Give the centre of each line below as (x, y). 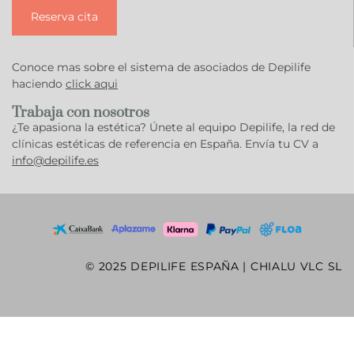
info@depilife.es (55, 160)
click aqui (92, 83)
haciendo (39, 83)
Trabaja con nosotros (81, 112)
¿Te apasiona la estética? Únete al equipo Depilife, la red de (173, 127)
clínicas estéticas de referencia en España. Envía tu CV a (165, 143)
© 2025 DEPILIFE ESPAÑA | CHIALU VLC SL (214, 266)
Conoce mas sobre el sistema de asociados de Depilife (161, 67)
